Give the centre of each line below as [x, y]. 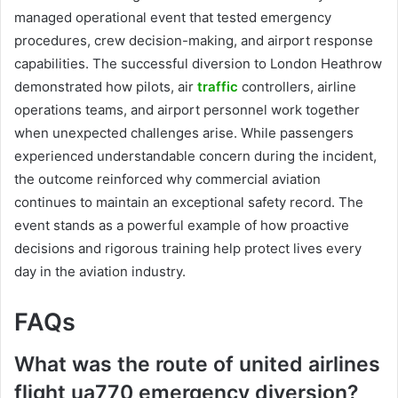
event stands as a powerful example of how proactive [182, 225]
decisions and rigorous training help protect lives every [188, 248]
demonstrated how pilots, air [106, 86]
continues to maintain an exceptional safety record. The [189, 202]
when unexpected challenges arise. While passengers [184, 132]
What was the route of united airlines [197, 365]
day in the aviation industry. [100, 271]
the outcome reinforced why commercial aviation [167, 179]
